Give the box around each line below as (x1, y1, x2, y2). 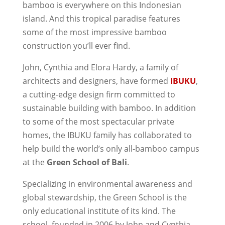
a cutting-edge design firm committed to (22, 88, 175, 100)
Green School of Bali (46, 156, 127, 168)
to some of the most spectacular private (22, 116, 174, 127)
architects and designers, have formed (22, 75, 170, 86)
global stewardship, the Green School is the (22, 191, 187, 203)
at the (22, 156, 47, 168)
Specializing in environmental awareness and (22, 178, 192, 189)
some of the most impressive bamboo (22, 26, 167, 38)
